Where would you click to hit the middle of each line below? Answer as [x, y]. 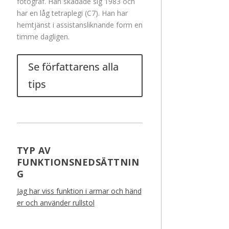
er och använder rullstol [55, 203]
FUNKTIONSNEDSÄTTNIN [78, 162]
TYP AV [34, 151]
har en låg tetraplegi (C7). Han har [72, 13]
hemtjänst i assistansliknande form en [79, 25]
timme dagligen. [43, 37]
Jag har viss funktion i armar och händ [79, 191]
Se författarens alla [73, 67]
